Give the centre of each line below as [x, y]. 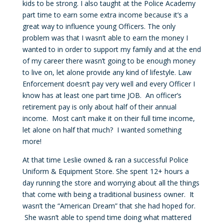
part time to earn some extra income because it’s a [105, 15]
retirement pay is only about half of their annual [99, 107]
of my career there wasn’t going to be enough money [109, 61]
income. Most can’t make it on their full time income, [108, 118]
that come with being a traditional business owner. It [108, 194]
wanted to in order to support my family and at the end [111, 49]
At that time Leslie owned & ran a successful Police [105, 160]
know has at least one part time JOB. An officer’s [102, 95]
